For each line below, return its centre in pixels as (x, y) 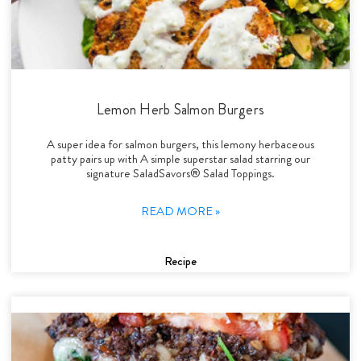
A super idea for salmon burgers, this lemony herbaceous (180, 144)
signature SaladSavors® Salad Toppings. (180, 173)
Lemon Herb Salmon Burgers (180, 109)
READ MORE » (180, 211)
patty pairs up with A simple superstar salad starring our (180, 158)
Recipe (180, 261)
